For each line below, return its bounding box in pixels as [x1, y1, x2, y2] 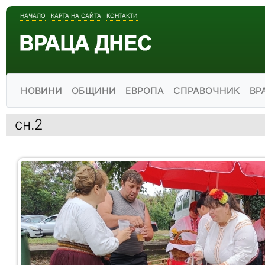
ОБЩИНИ [72, 85, 116, 96]
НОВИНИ [21, 85, 62, 96]
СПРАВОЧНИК [173, 85, 240, 96]
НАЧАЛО [20, 12, 46, 19]
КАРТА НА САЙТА [51, 12, 101, 19]
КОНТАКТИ [106, 12, 138, 19]
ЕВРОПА [125, 85, 164, 96]
